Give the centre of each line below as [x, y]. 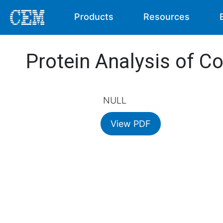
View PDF [131, 124]
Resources [167, 17]
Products [94, 17]
